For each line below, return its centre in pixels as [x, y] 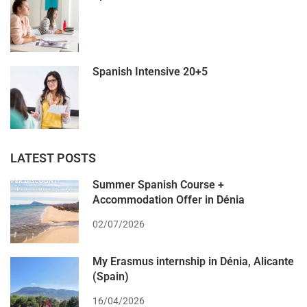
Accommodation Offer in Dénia [169, 200]
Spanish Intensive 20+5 [150, 72]
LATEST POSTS [53, 158]
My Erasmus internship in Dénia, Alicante [193, 262]
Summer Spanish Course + [158, 185]
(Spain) [111, 277]
